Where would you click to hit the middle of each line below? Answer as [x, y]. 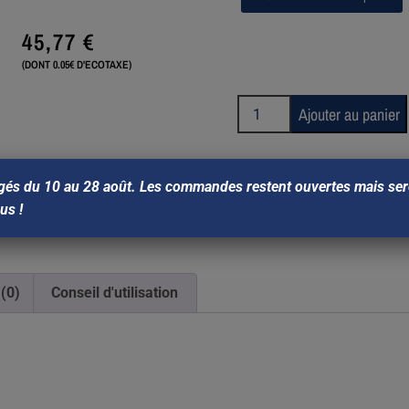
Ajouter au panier [349, 114]
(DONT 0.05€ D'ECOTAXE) [76, 65]
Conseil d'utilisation [115, 293]
